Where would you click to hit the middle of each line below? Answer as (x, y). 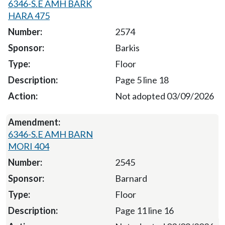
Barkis (127, 47)
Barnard (131, 178)
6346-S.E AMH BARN (50, 134)
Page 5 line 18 (142, 80)
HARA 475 (29, 15)
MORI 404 (29, 146)
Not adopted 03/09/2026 (164, 96)
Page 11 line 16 (144, 210)
